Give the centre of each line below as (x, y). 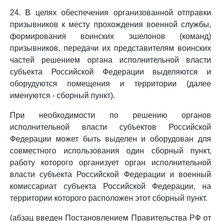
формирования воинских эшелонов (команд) (110, 36)
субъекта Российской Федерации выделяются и (110, 72)
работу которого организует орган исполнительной (110, 163)
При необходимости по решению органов (110, 115)
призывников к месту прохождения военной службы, (110, 24)
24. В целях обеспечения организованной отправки (110, 13)
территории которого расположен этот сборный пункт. (109, 198)
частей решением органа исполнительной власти (110, 60)
